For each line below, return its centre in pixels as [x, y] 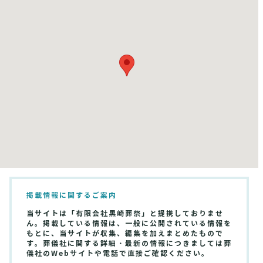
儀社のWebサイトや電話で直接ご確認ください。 [118, 254]
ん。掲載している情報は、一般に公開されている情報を [129, 224]
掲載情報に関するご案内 [72, 195]
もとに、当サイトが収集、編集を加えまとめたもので [125, 234]
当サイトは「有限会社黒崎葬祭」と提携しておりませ [125, 214]
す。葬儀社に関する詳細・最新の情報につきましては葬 [129, 244]
